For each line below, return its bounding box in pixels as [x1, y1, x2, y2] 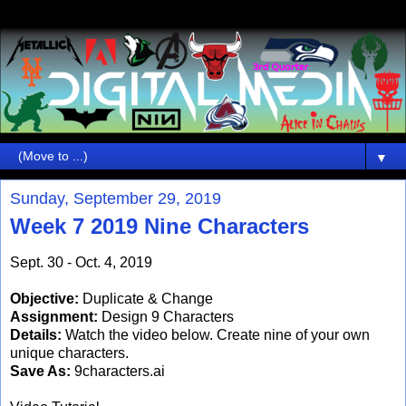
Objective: [10, 290, 82, 306]
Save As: [10, 362, 71, 379]
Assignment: [10, 308, 98, 324]
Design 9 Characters [98, 308, 234, 324]
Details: [10, 326, 62, 343]
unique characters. [10, 344, 129, 361]
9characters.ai [71, 362, 165, 379]
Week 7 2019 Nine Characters [10, 214, 309, 239]
